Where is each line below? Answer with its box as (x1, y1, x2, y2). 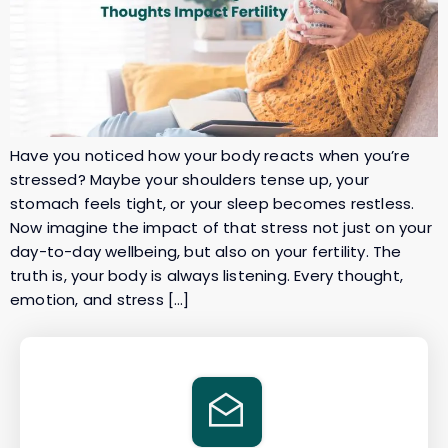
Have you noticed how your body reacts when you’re (10, 145, 410, 167)
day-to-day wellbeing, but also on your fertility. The (10, 241, 402, 263)
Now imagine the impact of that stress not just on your (10, 217, 432, 239)
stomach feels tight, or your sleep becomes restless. (10, 193, 415, 215)
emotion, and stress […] (10, 289, 190, 311)
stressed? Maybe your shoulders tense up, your (10, 169, 370, 191)
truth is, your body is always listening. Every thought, (10, 265, 404, 287)
